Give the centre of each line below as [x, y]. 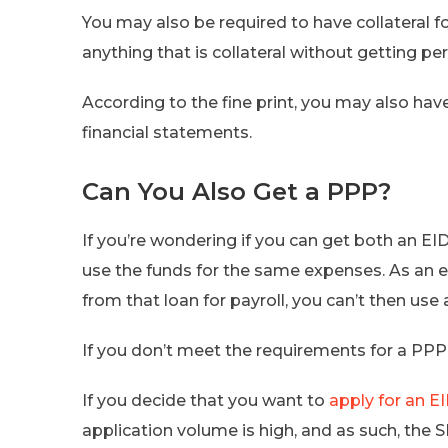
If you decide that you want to [205, 400]
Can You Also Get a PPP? [236, 191]
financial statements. [167, 132]
